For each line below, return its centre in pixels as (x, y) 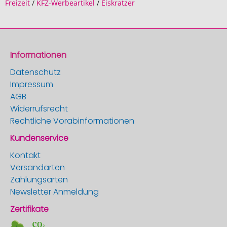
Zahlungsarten (39, 180)
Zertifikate (29, 209)
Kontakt (25, 155)
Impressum (32, 84)
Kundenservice (39, 138)
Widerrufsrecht (39, 109)
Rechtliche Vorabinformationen (72, 121)
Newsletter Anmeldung (54, 192)
